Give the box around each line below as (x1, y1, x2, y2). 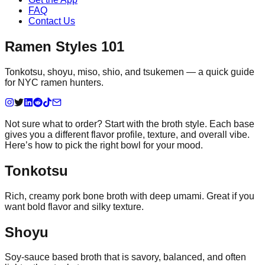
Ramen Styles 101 (5, 38, 124, 54)
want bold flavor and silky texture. (5, 201, 144, 212)
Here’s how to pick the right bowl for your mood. (5, 140, 203, 150)
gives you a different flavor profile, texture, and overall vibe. (5, 129, 250, 140)
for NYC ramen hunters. (5, 77, 104, 88)
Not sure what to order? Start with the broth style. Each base (5, 118, 254, 129)
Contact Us (28, 16, 75, 26)
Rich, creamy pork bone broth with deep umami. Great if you (5, 190, 254, 201)
